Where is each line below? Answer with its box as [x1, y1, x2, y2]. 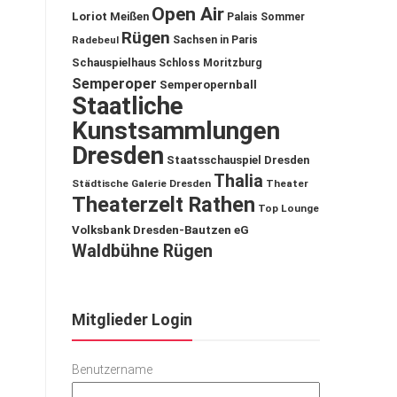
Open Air [152, 3, 224, 26]
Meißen [110, 10, 149, 24]
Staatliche [72, 91, 183, 121]
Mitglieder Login [72, 310, 192, 330]
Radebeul [72, 35, 119, 47]
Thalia [214, 171, 263, 192]
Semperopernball [160, 78, 257, 92]
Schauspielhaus [72, 56, 156, 70]
